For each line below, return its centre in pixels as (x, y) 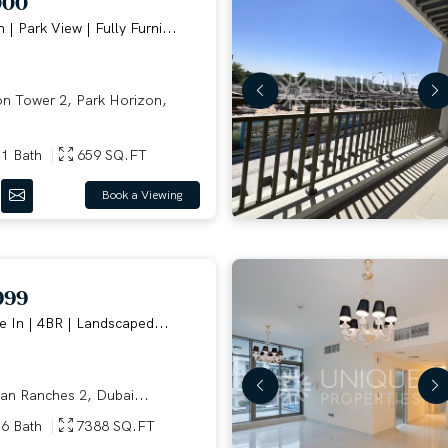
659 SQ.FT (109, 154)
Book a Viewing (157, 195)
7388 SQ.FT (113, 425)
